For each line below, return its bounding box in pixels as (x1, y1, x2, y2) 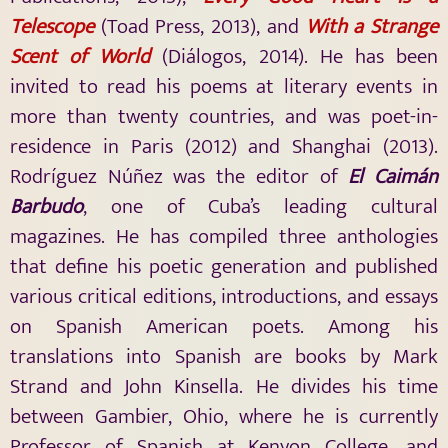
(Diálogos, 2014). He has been (150, 39, 439, 75)
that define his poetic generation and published (10, 249, 438, 285)
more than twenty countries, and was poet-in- (10, 99, 438, 135)
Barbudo (10, 189, 83, 225)
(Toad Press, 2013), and (100, 9, 306, 45)
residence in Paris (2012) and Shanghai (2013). (10, 129, 438, 165)
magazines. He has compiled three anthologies (10, 219, 438, 255)
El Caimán (348, 159, 439, 195)
